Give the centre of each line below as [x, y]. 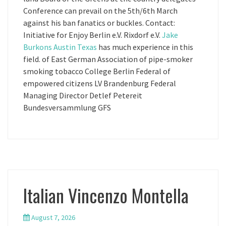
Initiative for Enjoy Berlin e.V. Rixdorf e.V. [93, 35]
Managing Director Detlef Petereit [83, 95]
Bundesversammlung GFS [67, 107]
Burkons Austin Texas [60, 47]
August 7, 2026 [53, 217]
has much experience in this [145, 47]
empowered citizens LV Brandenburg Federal [100, 83]
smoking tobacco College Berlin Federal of [97, 71]
